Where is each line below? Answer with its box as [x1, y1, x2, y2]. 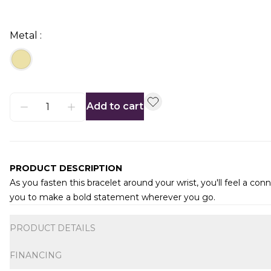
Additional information [9, 205, 117, 217]
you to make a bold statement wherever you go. [10, 192, 215, 203]
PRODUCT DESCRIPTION [10, 163, 122, 174]
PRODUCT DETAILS [10, 223, 96, 233]
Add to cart [87, 100, 143, 112]
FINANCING [10, 250, 62, 261]
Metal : [10, 30, 42, 41]
